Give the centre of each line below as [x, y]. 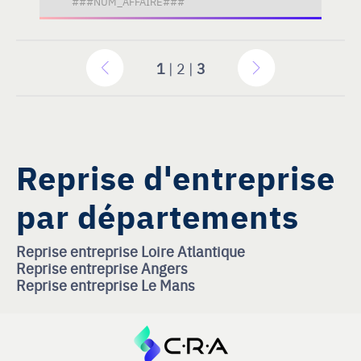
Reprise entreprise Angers [102, 268]
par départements [158, 215]
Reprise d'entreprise [176, 176]
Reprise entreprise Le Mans [106, 285]
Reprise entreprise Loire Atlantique [131, 251]
